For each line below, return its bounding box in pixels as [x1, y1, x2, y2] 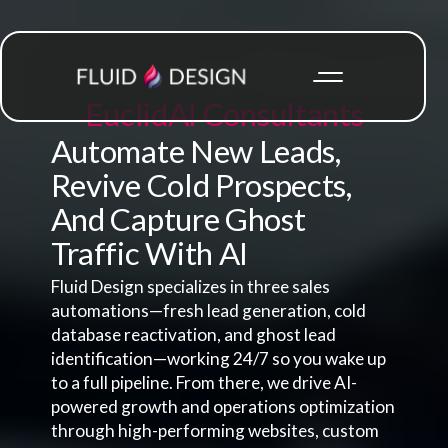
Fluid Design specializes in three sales [50, 276, 330, 298]
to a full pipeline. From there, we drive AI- [50, 372, 357, 394]
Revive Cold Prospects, [50, 166, 352, 205]
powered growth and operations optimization [50, 396, 395, 418]
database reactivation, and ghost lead [50, 324, 336, 346]
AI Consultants [167, 95, 364, 134]
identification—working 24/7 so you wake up [50, 348, 386, 370]
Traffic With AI [50, 234, 248, 273]
